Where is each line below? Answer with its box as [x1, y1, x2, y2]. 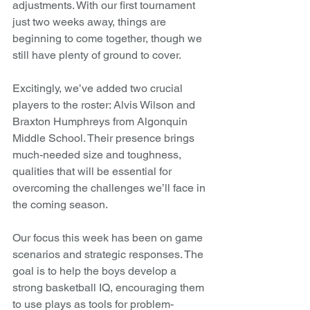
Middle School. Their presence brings [12, 131, 197, 145]
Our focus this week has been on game [12, 230, 206, 244]
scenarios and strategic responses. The [12, 247, 206, 261]
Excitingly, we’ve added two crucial [12, 81, 185, 95]
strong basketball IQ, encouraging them [12, 280, 207, 294]
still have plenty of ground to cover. [12, 48, 181, 62]
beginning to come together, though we [12, 31, 205, 45]
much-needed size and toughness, [12, 147, 184, 161]
